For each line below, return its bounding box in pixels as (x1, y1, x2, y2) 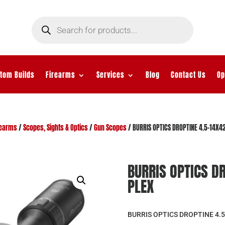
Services (96, 69, 125, 80)
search (31, 21, 51, 32)
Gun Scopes (93, 122, 127, 133)
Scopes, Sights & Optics (23, 122, 88, 133)
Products (31, 14, 57, 25)
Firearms (45, 69, 75, 80)
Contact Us (170, 69, 206, 80)
